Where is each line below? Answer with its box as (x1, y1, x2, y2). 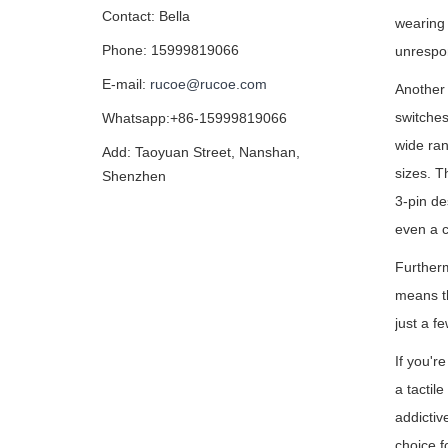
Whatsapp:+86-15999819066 (102, 110, 287, 126)
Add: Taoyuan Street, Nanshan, (102, 144, 300, 160)
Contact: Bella (102, 8, 190, 24)
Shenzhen (102, 168, 166, 184)
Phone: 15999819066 (102, 42, 239, 58)
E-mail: (102, 76, 150, 92)
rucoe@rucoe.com (150, 76, 267, 92)
